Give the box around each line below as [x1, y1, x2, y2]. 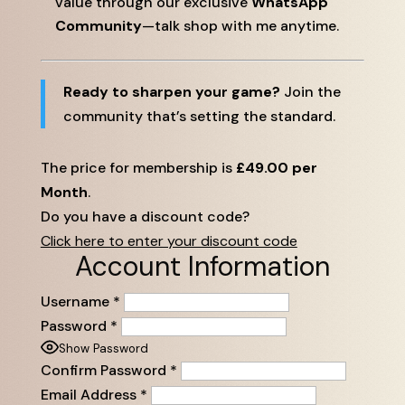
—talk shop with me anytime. [141, 16, 339, 36]
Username [40, 292, 109, 312]
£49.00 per [235, 158, 317, 178]
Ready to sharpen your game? [62, 82, 280, 102]
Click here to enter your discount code [40, 231, 297, 251]
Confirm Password [40, 361, 166, 381]
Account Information [74, 249, 330, 285]
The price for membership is [40, 158, 236, 178]
